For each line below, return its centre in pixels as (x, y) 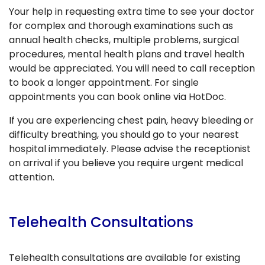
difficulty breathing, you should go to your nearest (124, 134)
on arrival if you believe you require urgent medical (126, 163)
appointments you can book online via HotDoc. (117, 96)
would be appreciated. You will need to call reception (132, 68)
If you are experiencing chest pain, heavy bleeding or (131, 120)
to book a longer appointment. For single (104, 82)
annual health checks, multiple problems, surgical (124, 40)
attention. (32, 177)
